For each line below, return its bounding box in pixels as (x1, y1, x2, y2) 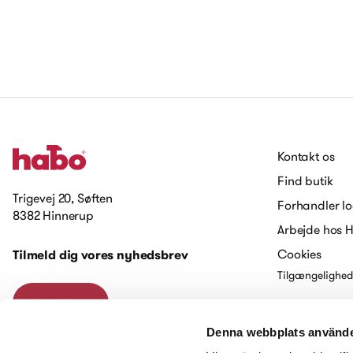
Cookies (277, 246, 321, 262)
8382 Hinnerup (13, 207, 94, 223)
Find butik (277, 173, 333, 188)
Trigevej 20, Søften (13, 190, 113, 206)
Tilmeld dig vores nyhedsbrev (13, 247, 188, 263)
